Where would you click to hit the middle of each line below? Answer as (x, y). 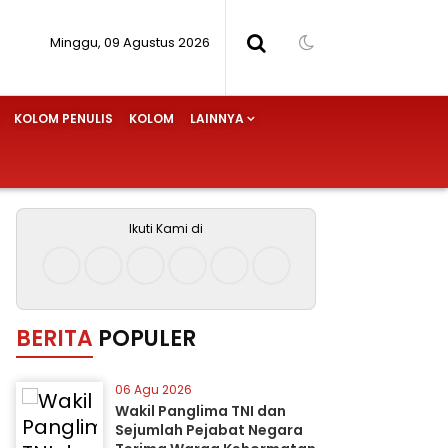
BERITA (54, 338)
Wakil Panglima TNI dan (200, 411)
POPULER (147, 338)
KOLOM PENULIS (63, 118)
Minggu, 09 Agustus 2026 (130, 42)
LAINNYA (217, 118)
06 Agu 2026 (153, 389)
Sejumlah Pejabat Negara (209, 430)
